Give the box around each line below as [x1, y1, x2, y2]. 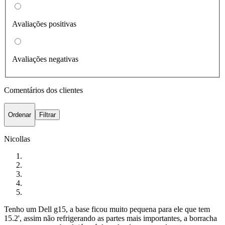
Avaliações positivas [12, 19, 76, 28]
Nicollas [4, 135, 30, 144]
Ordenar [8, 110, 31, 119]
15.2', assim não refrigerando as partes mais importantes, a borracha [4, 214, 217, 223]
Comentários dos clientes [4, 85, 83, 94]
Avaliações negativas [12, 54, 78, 63]
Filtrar [39, 110, 56, 119]
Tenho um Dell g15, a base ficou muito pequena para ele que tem [4, 205, 210, 214]
